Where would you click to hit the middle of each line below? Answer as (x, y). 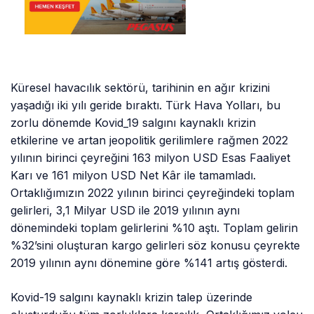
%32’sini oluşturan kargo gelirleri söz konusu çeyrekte (156, 246)
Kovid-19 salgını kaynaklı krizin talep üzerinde (132, 298)
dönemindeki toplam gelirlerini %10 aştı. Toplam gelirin (155, 228)
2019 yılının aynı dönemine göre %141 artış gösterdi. (149, 263)
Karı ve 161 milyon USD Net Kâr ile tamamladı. (134, 176)
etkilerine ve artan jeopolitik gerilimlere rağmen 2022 (150, 141)
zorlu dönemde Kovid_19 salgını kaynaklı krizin (134, 123)
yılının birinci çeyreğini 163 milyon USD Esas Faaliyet (151, 158)
